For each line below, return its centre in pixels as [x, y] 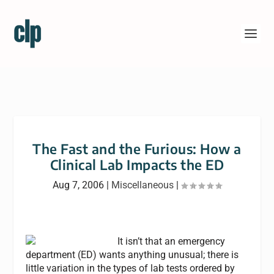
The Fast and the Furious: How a [137, 149]
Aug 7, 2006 [78, 185]
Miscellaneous [143, 185]
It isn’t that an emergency [172, 241]
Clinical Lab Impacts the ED [137, 165]
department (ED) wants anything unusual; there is [132, 255]
